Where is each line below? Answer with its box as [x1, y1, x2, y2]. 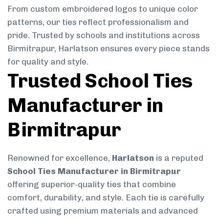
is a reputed [154, 153, 203, 163]
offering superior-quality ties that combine [7, 179, 176, 189]
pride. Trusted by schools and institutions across [7, 30, 200, 40]
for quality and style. [7, 56, 88, 66]
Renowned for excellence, [7, 153, 112, 163]
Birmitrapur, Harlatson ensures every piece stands [7, 43, 210, 53]
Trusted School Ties [7, 68, 193, 92]
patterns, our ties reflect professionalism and [7, 17, 189, 27]
